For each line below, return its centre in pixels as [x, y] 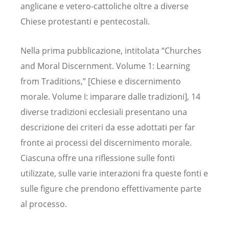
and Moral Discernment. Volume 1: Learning [105, 66]
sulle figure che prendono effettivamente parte [111, 189]
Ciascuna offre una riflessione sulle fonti [98, 158]
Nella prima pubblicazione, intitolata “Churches [111, 51]
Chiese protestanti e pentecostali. [85, 22]
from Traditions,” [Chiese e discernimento [101, 82]
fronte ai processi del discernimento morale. [106, 143]
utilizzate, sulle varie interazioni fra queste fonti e [114, 174]
